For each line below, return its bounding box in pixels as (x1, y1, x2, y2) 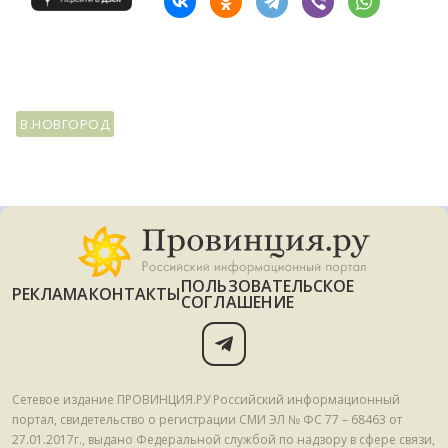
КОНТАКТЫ (88, 283, 182, 305)
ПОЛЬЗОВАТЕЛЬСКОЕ (181, 275, 355, 297)
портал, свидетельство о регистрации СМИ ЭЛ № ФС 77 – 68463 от (12, 411, 402, 428)
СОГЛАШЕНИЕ (181, 291, 295, 313)
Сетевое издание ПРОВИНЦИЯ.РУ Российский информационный (12, 391, 400, 408)
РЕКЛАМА (12, 283, 89, 305)
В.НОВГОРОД (20, 115, 111, 133)
